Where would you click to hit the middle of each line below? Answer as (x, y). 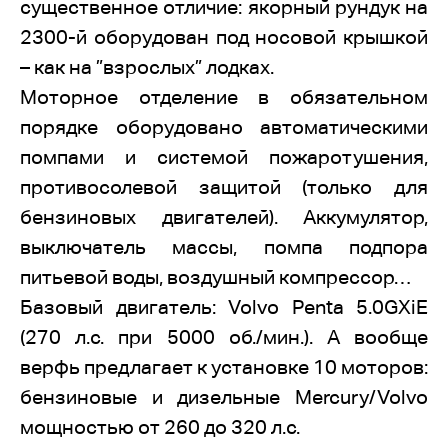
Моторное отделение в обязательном (224, 97)
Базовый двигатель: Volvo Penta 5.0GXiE (224, 307)
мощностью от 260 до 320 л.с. (160, 427)
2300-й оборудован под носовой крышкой (224, 37)
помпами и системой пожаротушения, (224, 157)
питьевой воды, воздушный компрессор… (215, 277)
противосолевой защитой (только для (224, 187)
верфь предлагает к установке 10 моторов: (224, 367)
